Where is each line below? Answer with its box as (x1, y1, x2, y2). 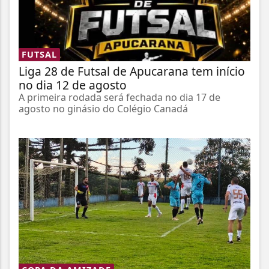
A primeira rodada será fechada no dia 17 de (19, 91, 220, 104)
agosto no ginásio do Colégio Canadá (19, 102, 188, 116)
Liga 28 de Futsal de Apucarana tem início (19, 63, 245, 80)
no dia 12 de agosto (19, 77, 127, 94)
